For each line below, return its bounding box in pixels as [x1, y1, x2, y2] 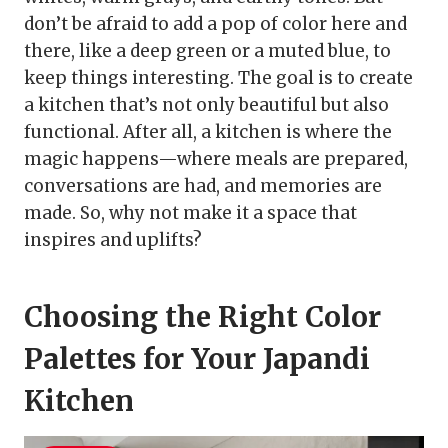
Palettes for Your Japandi [24, 341, 370, 378]
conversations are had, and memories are [24, 175, 382, 198]
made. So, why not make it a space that [24, 202, 357, 225]
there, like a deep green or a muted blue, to [24, 40, 391, 63]
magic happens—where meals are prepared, [24, 148, 408, 171]
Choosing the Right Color [24, 299, 381, 336]
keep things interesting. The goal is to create [24, 67, 413, 90]
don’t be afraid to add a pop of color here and [24, 13, 407, 36]
